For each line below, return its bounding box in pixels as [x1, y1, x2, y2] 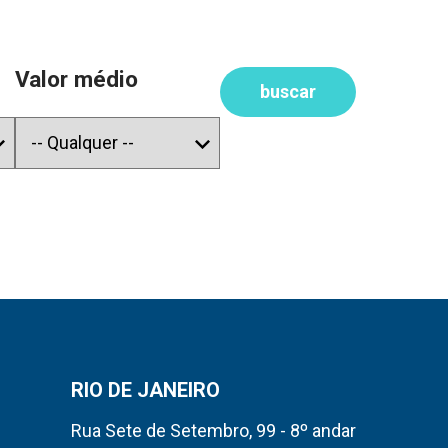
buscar [259, 81, 316, 102]
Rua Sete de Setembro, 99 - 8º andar [71, 420, 356, 441]
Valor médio [15, 66, 139, 92]
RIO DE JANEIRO [71, 378, 220, 402]
